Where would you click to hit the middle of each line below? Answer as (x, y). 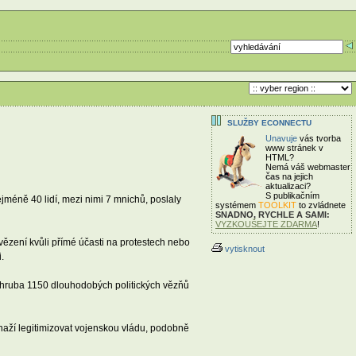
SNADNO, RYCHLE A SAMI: (273, 215)
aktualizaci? (288, 186)
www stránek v (294, 148)
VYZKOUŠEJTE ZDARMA (266, 224)
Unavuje (281, 138)
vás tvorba (319, 138)
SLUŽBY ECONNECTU (269, 123)
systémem (237, 205)
